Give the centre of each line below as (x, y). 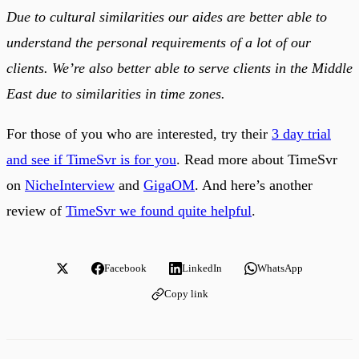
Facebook (125, 268)
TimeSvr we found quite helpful (159, 210)
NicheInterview (70, 185)
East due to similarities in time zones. (116, 93)
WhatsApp (280, 268)
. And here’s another (254, 185)
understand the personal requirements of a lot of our (159, 42)
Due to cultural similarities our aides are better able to (167, 16)
